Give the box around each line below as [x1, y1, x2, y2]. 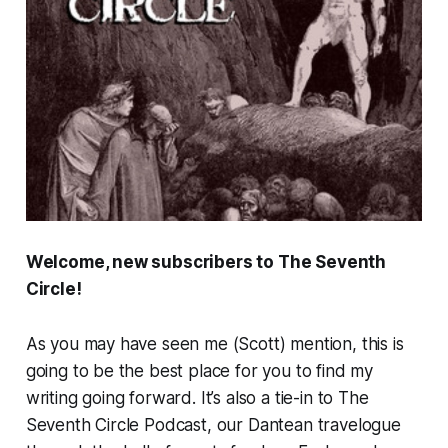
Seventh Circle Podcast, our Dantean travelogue [25, 414, 401, 435]
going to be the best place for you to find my [25, 360, 374, 381]
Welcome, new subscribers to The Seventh [25, 251, 387, 272]
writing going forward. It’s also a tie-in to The [25, 387, 369, 408]
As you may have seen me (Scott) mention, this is [25, 333, 404, 354]
